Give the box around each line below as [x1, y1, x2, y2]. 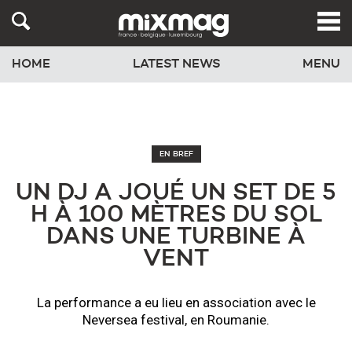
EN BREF [159, 150, 193, 158]
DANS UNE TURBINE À [46, 225, 306, 249]
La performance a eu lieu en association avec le [36, 295, 316, 310]
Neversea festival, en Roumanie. [82, 312, 269, 328]
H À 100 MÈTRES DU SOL [30, 203, 322, 227]
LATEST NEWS [132, 58, 221, 71]
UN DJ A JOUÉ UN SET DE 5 [16, 181, 336, 205]
